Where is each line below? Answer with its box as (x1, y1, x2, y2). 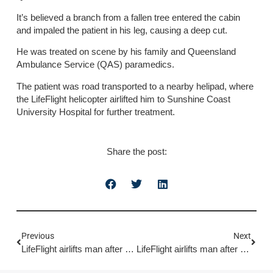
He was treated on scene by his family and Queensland (16, 46, 236, 57)
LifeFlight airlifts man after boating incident (239, 244, 249, 255)
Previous (21, 231, 54, 241)
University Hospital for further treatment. (16, 106, 175, 117)
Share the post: (106, 146, 167, 157)
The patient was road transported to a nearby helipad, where (16, 80, 253, 91)
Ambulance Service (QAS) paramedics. (16, 59, 174, 70)
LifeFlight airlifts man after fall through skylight (124, 244, 134, 255)
